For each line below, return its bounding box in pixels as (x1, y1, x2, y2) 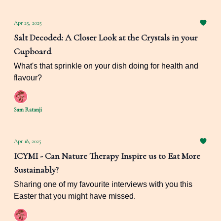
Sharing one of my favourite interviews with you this (14, 180, 192, 188)
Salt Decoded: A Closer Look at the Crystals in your (14, 32, 198, 43)
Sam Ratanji (14, 106, 42, 113)
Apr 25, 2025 (14, 19, 42, 26)
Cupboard (14, 46, 51, 57)
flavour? (14, 74, 42, 82)
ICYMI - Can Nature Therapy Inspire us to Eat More (14, 150, 200, 161)
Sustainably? (14, 164, 59, 175)
